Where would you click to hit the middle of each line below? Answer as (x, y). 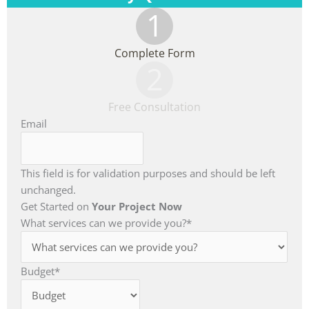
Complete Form (154, 53)
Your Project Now (137, 207)
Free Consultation (154, 107)
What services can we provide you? (103, 223)
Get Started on (56, 207)
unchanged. (48, 190)
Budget (38, 271)
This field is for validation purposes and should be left (148, 173)
